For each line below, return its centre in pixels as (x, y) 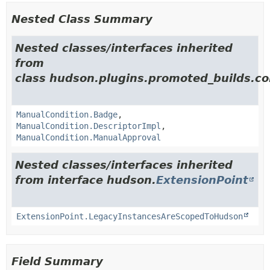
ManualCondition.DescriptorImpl (89, 126)
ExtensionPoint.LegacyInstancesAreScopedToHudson (130, 216)
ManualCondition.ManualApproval (89, 137)
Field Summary (57, 261)
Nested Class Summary (82, 19)
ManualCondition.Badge (67, 114)
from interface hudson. (86, 180)
